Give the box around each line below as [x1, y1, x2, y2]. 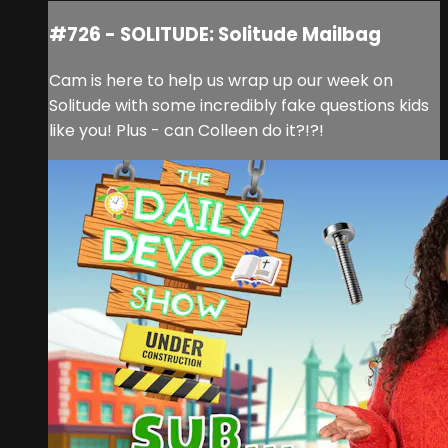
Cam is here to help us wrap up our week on [49, 68, 393, 92]
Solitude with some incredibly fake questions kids [49, 93, 429, 117]
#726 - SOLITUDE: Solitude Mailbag [49, 21, 381, 49]
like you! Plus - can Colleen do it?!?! [49, 118, 324, 142]
